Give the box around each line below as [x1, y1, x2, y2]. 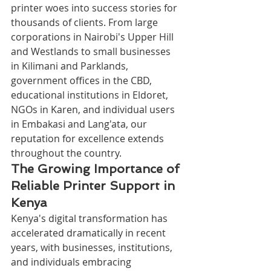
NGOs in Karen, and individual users [11, 102, 177, 116]
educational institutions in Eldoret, [11, 88, 171, 102]
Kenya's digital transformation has [11, 211, 170, 225]
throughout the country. [11, 146, 122, 160]
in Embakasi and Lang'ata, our [11, 117, 149, 131]
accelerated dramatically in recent [11, 226, 168, 240]
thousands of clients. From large [11, 15, 160, 29]
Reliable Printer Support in [11, 178, 178, 193]
